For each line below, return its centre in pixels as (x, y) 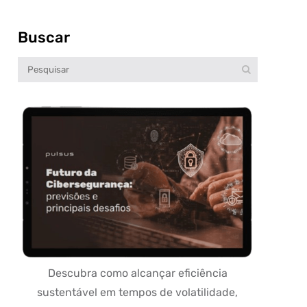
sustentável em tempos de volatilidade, (138, 292)
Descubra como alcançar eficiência (137, 273)
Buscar (44, 37)
